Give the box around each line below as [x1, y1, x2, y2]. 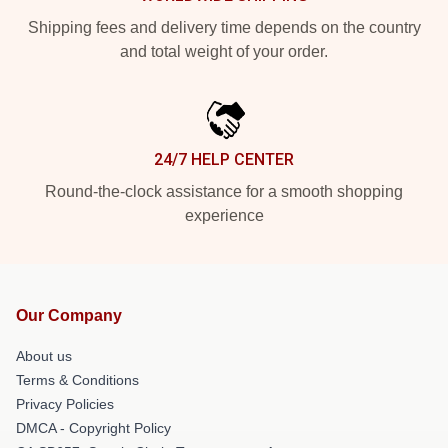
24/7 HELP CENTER [154, 149, 294, 169]
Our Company [16, 306, 122, 324]
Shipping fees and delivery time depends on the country [27, 18, 421, 36]
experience [184, 206, 264, 224]
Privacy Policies [16, 395, 114, 412]
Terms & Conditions [16, 371, 139, 388]
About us [16, 347, 72, 364]
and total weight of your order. [120, 42, 328, 60]
